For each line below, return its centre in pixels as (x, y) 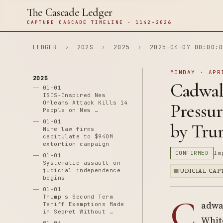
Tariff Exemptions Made (83, 204)
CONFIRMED (192, 153)
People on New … (70, 110)
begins (54, 178)
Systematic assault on (81, 163)
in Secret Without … (78, 212)
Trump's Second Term (78, 197)
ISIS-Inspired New (74, 95)
